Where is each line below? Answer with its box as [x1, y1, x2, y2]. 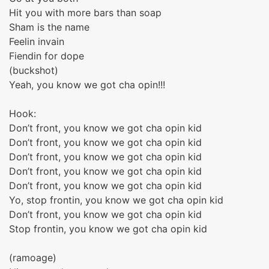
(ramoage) [9, 252, 56, 264]
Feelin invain [9, 35, 64, 47]
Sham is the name [9, 21, 89, 33]
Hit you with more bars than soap [9, 7, 162, 19]
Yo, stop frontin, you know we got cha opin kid [9, 194, 223, 206]
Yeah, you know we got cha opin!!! [9, 79, 165, 91]
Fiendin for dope [9, 50, 84, 62]
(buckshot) [9, 64, 58, 76]
